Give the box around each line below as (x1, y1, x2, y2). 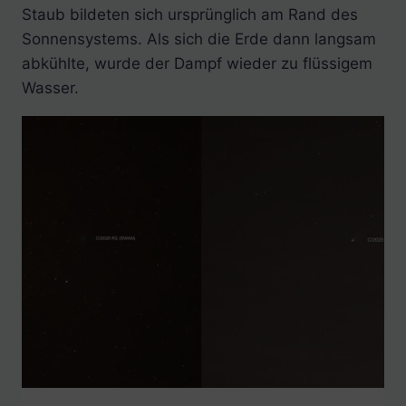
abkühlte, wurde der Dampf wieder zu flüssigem (22, 54, 372, 73)
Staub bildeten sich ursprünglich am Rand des (22, 5, 358, 24)
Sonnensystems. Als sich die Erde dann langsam (22, 30, 376, 49)
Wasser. (22, 79, 79, 98)
